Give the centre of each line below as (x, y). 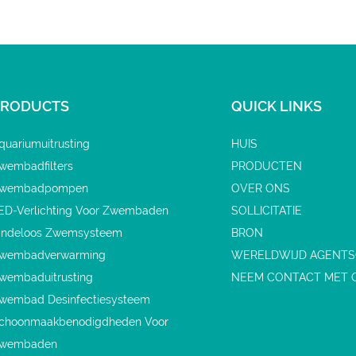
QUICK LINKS (277, 106)
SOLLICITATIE (267, 210)
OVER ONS (261, 188)
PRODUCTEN (267, 166)
